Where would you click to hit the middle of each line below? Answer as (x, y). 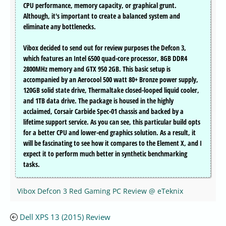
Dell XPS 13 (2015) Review (65, 217)
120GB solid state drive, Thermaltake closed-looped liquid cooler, (111, 90)
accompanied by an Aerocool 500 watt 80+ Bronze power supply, (111, 80)
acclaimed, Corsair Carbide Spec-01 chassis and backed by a (103, 111)
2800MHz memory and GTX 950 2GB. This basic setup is (97, 69)
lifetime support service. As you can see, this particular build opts (112, 122)
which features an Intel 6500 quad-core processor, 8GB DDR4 (105, 59)
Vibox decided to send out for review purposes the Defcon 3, (105, 48)
